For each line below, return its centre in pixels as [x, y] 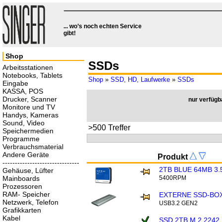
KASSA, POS [23, 91]
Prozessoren [22, 186]
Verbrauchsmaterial [33, 147]
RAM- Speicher [26, 194]
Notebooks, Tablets [32, 75]
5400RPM [173, 178]
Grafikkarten [22, 210]
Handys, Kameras [30, 115]
